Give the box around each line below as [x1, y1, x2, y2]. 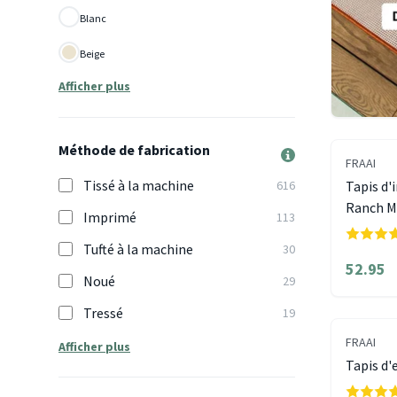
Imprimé [83, 208, 136, 226]
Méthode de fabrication [58, 141, 210, 159]
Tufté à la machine [83, 240, 193, 258]
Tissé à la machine [83, 176, 194, 194]
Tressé [83, 304, 123, 322]
